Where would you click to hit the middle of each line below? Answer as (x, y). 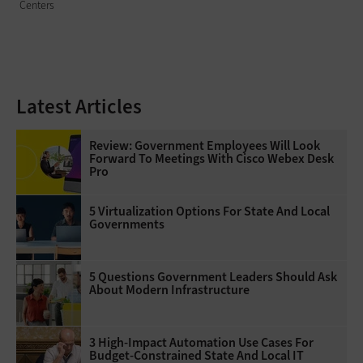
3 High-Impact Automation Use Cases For (201, 342)
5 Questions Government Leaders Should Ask (213, 276)
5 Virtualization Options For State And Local (209, 211)
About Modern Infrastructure (169, 289)
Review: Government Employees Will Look (205, 145)
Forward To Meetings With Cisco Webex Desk (211, 158)
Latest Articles (79, 106)
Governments (127, 224)
